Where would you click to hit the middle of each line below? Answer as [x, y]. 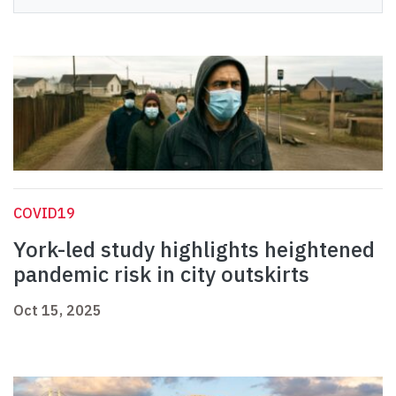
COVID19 [44, 213]
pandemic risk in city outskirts [164, 274]
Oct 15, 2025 [57, 311]
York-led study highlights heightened [194, 250]
